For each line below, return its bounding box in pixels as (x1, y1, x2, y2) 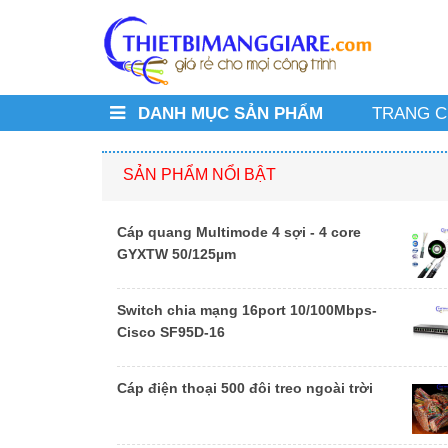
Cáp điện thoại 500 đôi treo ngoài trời (117, 380, 373, 397)
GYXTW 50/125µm (117, 246, 236, 263)
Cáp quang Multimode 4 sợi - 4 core (117, 224, 361, 241)
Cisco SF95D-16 (117, 324, 225, 341)
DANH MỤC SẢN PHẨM (133, 104, 323, 124)
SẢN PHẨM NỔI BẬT (123, 166, 276, 184)
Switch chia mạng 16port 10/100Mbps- (117, 302, 377, 319)
